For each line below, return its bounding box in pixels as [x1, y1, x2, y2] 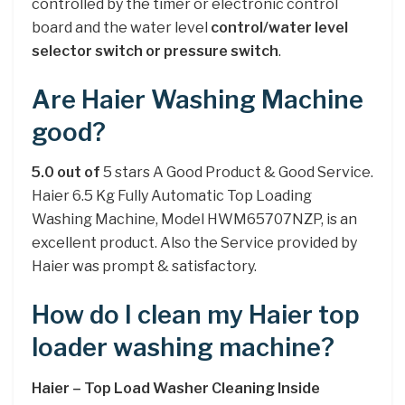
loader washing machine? [32, 332, 334, 363]
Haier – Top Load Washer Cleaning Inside [32, 379, 320, 397]
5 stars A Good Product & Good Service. [100, 164, 373, 182]
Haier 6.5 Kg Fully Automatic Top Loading [32, 187, 312, 205]
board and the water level [32, 19, 211, 37]
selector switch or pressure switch [32, 42, 278, 61]
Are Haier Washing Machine [32, 84, 363, 115]
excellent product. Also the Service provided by [32, 234, 357, 252]
